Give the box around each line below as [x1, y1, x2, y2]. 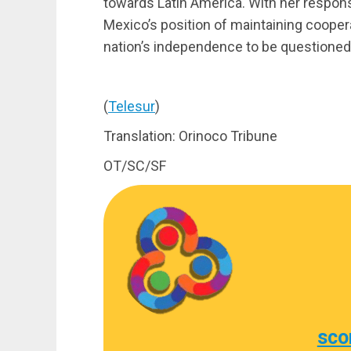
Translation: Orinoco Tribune [103, 127, 277, 144]
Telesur [108, 97, 155, 114]
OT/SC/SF [103, 157, 166, 174]
